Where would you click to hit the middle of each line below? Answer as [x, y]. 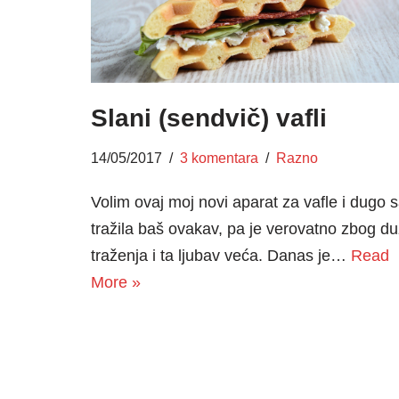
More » [116, 282]
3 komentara [219, 157]
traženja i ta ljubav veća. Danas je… [221, 255]
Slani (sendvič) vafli [209, 118]
